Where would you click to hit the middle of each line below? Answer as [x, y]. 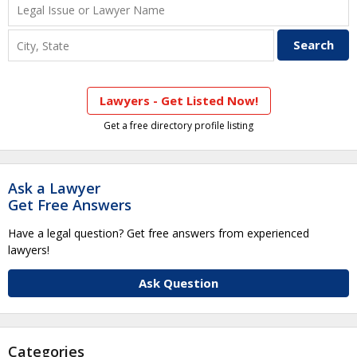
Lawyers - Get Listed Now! [178, 100]
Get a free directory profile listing [178, 125]
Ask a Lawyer [54, 188]
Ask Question [178, 282]
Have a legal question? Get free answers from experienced [159, 233]
